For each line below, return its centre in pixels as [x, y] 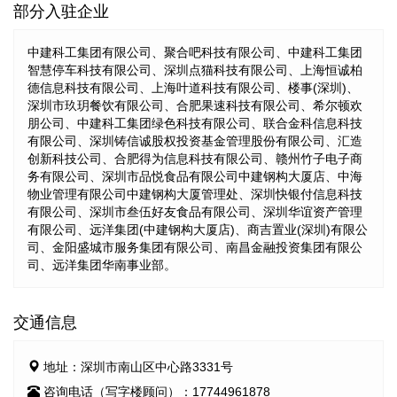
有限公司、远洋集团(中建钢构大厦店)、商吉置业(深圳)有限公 [198, 229]
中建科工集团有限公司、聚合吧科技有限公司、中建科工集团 [195, 52]
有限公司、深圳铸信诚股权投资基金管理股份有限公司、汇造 [195, 140]
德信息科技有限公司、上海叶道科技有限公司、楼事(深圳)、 [193, 87]
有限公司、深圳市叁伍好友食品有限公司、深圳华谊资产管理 [195, 211]
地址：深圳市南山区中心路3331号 [138, 366]
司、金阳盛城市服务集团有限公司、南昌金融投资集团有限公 [195, 247]
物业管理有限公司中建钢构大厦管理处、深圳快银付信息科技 [195, 194]
